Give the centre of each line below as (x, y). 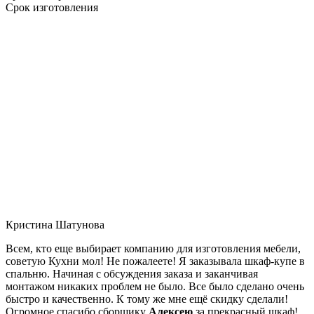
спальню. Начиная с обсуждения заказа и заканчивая (132, 273)
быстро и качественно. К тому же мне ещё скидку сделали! (147, 299)
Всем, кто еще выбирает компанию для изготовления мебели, (153, 248)
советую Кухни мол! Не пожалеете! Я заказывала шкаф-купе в (155, 261)
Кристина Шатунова (55, 224)
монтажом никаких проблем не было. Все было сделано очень (155, 286)
